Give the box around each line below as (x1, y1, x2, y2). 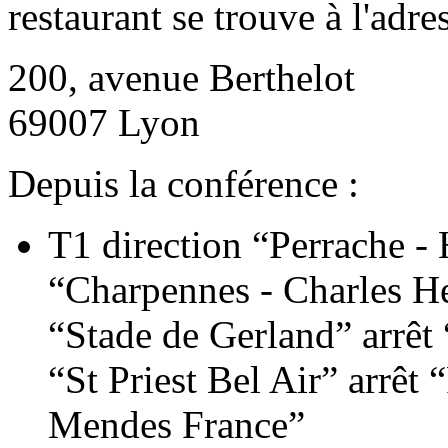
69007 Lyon (8, 100, 200, 144)
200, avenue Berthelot (8, 55, 355, 99)
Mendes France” (48, 402, 305, 446)
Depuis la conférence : (8, 161, 359, 205)
